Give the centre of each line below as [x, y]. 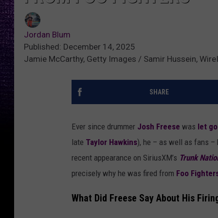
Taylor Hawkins [111, 142]
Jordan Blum [47, 35]
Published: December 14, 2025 [80, 47]
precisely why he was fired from [124, 173]
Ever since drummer [104, 127]
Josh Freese [159, 127]
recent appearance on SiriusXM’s [125, 158]
